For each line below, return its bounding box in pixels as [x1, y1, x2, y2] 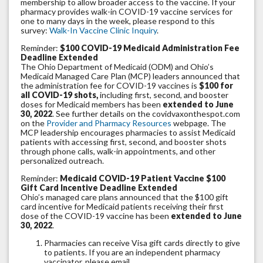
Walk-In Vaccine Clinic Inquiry [49, 25, 157, 36]
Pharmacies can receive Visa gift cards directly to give [44, 238, 240, 248]
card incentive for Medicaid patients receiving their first [21, 201, 224, 212]
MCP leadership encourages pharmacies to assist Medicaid [21, 127, 235, 138]
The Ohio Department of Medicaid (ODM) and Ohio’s [21, 62, 214, 72]
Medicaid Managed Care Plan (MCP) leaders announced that [21, 71, 240, 82]
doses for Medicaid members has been [21, 99, 163, 110]
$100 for [199, 80, 233, 91]
